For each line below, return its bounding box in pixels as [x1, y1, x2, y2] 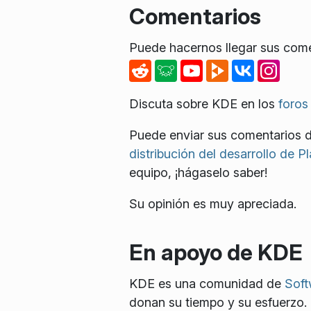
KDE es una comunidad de [128, 276, 285, 291]
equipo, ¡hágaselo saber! [128, 165, 267, 180]
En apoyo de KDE [128, 238, 303, 266]
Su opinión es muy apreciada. [128, 196, 296, 212]
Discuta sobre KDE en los [128, 96, 278, 112]
